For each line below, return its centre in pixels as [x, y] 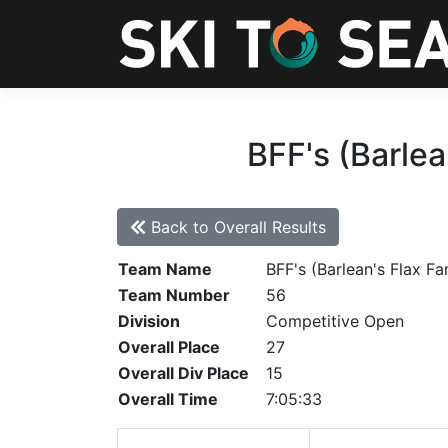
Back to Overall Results [236, 227]
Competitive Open [335, 321]
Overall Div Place [183, 373]
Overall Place [169, 347]
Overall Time [168, 399]
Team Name [165, 269]
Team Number [174, 295]
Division [149, 321]
